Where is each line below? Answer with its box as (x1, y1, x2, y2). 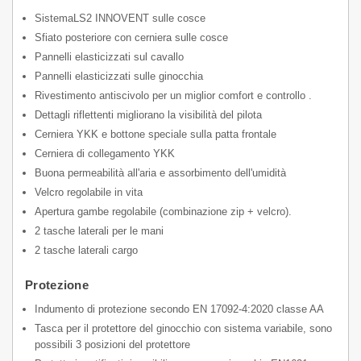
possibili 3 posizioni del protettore (35, 338, 190, 351)
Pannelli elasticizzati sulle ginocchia (35, 70, 203, 82)
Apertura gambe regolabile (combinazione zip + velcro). (35, 205, 292, 218)
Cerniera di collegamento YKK (35, 147, 175, 160)
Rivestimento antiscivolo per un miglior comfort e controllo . (35, 89, 312, 102)
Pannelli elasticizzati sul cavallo (35, 51, 184, 63)
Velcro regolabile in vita (35, 186, 143, 198)
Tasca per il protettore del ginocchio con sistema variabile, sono (35, 322, 332, 334)
